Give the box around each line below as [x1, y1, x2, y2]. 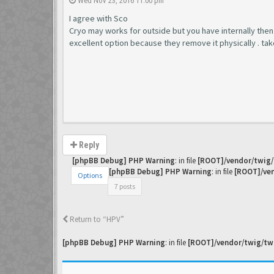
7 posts [114, 182, 135, 191]
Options [78, 171, 102, 180]
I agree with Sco [69, 13, 128, 24]
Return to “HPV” [68, 214, 124, 224]
